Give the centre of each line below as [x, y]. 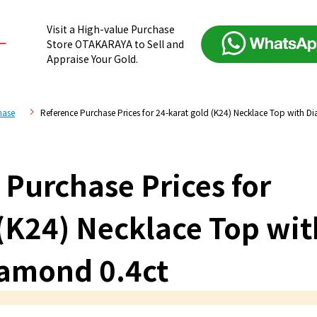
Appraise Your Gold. [93, 59]
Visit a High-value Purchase [111, 29]
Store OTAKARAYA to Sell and [116, 44]
